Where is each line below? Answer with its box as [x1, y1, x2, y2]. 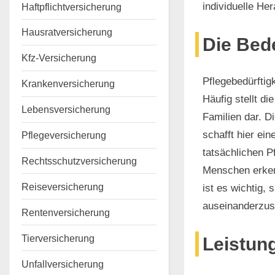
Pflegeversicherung [21, 130, 106, 141]
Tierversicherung [21, 232, 95, 244]
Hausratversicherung [21, 26, 112, 38]
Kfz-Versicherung [21, 52, 96, 64]
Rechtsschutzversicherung [21, 155, 137, 167]
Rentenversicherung [21, 206, 110, 218]
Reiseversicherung [21, 180, 104, 192]
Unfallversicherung [21, 258, 104, 269]
